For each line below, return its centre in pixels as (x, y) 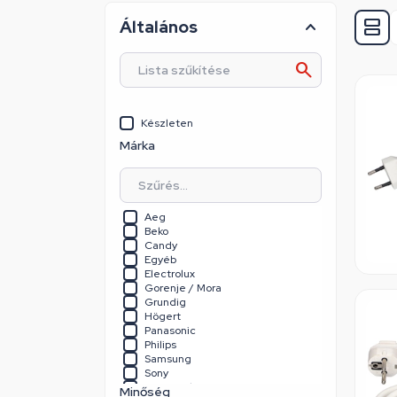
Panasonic (170, 331)
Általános (159, 27)
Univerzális (172, 387)
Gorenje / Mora (183, 288)
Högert (163, 316)
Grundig (165, 302)
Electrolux (170, 274)
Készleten (167, 123)
